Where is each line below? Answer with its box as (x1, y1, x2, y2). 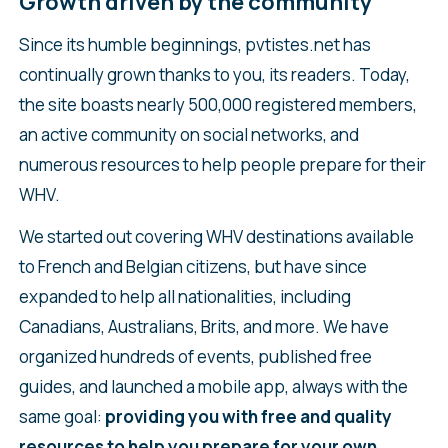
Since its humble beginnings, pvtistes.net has (18, 33, 371, 57)
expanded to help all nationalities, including (18, 285, 351, 309)
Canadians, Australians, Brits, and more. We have (18, 315, 389, 339)
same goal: (18, 405, 105, 429)
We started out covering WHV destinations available (18, 225, 414, 249)
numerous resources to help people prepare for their (18, 153, 426, 177)
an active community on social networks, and (18, 123, 359, 147)
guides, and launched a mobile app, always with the (18, 375, 408, 399)
